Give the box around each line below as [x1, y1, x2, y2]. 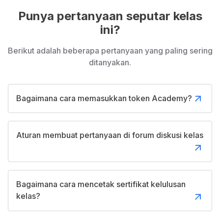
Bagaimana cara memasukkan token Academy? [16, 93, 192, 103]
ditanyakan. [89, 57, 131, 67]
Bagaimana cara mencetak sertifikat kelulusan [16, 179, 186, 189]
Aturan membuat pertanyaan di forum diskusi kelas [16, 130, 203, 140]
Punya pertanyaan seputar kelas [18, 8, 202, 23]
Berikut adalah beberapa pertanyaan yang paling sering [7, 45, 213, 55]
